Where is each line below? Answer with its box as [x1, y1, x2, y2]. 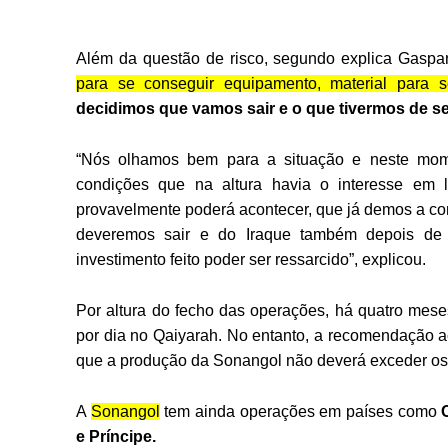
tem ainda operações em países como [159, 403, 442, 421]
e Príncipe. [76, 428, 156, 446]
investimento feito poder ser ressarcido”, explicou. [76, 251, 426, 269]
